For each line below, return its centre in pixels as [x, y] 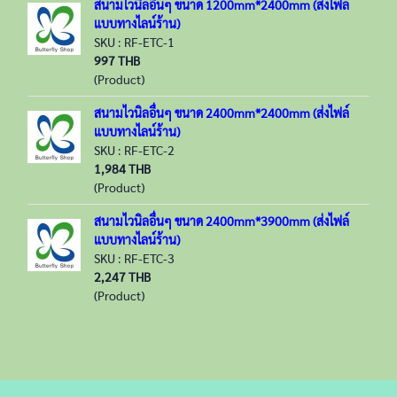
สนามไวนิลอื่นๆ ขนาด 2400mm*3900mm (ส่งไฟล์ [222, 221]
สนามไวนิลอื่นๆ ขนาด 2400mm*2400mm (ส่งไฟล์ [222, 113]
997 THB [117, 60]
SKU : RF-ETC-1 [134, 42]
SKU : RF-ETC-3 [134, 258]
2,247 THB [122, 276]
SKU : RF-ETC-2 [134, 150]
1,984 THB [122, 168]
